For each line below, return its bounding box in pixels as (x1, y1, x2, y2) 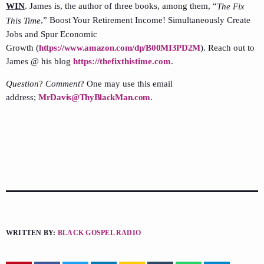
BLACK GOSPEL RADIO (57, 229, 141, 237)
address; (6, 93, 38, 103)
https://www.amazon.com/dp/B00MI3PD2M (39, 43, 201, 53)
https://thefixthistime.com (73, 57, 171, 67)
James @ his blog (6, 57, 73, 67)
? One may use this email (80, 79, 173, 89)
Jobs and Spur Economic (6, 29, 97, 39)
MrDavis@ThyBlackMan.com (38, 93, 151, 103)
